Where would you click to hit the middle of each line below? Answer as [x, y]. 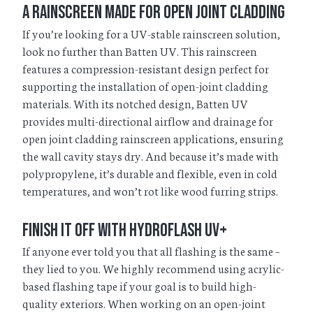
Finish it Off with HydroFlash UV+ [125, 231]
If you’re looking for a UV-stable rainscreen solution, [151, 33]
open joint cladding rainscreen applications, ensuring [153, 138]
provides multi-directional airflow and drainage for [148, 120]
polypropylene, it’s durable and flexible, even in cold [150, 173]
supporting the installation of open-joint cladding [145, 85]
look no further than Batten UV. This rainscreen [140, 50]
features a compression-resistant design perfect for [146, 68]
